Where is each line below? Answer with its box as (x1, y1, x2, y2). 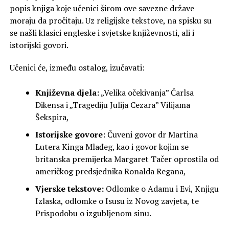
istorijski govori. (9, 39, 68, 51)
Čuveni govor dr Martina (105, 128, 198, 140)
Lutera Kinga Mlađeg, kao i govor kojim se (35, 141, 189, 152)
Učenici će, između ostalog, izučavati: (9, 61, 145, 73)
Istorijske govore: (35, 128, 105, 140)
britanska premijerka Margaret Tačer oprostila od (35, 153, 219, 165)
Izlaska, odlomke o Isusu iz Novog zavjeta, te (35, 195, 199, 207)
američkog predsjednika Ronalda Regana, (35, 165, 186, 177)
